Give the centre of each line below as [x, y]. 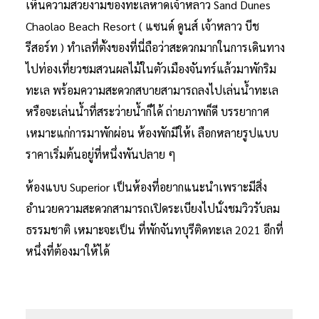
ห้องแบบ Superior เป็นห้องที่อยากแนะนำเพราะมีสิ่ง [146, 187]
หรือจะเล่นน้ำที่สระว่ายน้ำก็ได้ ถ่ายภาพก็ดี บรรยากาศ [147, 111]
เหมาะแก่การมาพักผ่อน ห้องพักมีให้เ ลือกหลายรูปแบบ [152, 132]
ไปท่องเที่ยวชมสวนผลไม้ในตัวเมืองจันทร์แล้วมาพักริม [151, 68]
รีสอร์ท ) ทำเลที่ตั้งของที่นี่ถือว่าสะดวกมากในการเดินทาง [155, 47]
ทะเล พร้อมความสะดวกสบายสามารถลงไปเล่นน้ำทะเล [152, 90]
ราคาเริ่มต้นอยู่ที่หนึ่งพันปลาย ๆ [101, 154]
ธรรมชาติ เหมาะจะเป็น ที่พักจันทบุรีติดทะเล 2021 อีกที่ [155, 229]
